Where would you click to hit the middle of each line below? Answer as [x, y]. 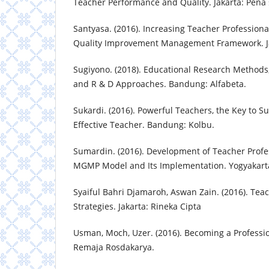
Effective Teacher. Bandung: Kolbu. [144, 125]
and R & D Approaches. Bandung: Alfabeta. [160, 84]
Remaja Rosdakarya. [114, 247]
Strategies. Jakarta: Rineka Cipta [137, 207]
